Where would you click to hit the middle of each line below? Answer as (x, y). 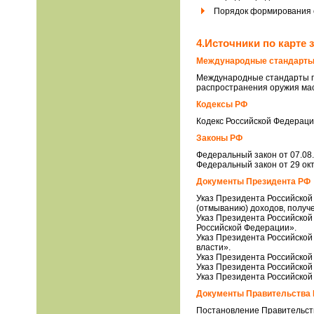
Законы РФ (219, 138)
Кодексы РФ (222, 104)
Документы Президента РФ (253, 182)
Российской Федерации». (246, 228)
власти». (213, 247)
